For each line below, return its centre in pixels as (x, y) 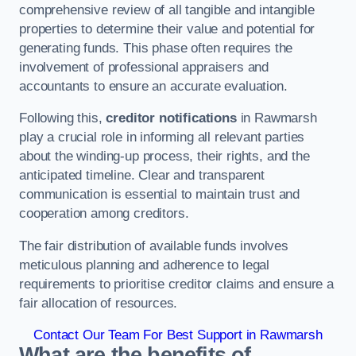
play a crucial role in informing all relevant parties (162, 137)
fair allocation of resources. (99, 303)
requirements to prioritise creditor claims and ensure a (176, 284)
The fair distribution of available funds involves (154, 246)
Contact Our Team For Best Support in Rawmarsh (178, 335)
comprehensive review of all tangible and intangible (167, 10)
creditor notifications (171, 118)
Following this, (63, 118)
